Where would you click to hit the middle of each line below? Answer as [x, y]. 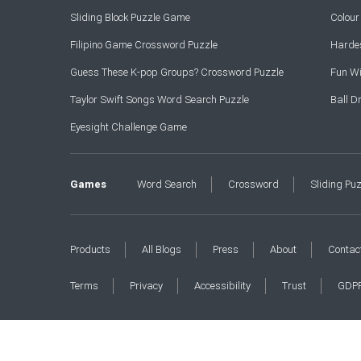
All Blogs [162, 249]
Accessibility [223, 286]
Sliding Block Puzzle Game [130, 17]
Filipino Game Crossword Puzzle [144, 45]
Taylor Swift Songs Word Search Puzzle [160, 100]
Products [90, 249]
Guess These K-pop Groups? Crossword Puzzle [177, 72]
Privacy [147, 286]
